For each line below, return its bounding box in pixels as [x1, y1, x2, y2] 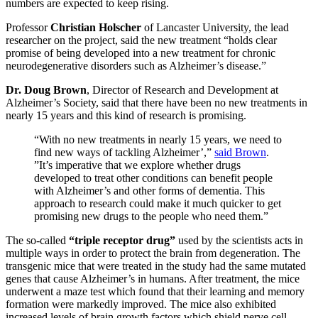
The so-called [6, 234, 69, 247]
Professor [6, 21, 48, 34]
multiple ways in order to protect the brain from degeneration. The [6, 247, 300, 260]
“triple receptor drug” [69, 234, 175, 247]
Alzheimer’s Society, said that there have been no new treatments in [6, 97, 307, 109]
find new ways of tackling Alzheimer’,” [34, 146, 214, 159]
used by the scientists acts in [175, 234, 303, 247]
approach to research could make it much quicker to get [34, 197, 281, 210]
